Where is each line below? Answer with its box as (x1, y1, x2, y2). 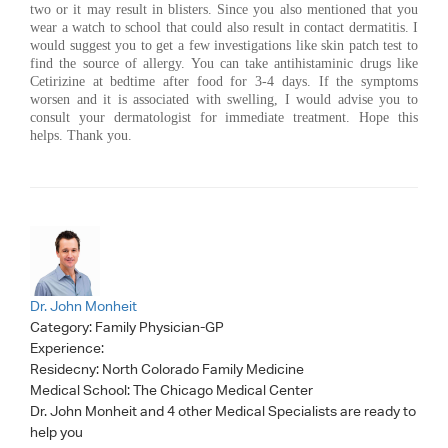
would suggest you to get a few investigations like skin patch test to (30, 37, 418, 53)
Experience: (30, 339, 107, 356)
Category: (30, 318, 95, 335)
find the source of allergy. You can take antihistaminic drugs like (30, 55, 418, 71)
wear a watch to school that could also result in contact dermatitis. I (30, 19, 418, 35)
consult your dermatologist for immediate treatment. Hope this (30, 109, 418, 125)
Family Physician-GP (95, 318, 224, 335)
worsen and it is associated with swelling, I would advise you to (30, 91, 418, 107)
